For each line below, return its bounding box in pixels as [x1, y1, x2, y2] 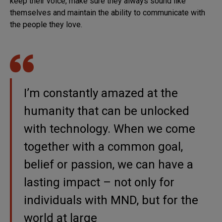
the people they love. [10, 19, 82, 29]
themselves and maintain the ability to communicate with [10, 7, 205, 17]
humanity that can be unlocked [24, 104, 189, 118]
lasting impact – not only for [24, 175, 174, 189]
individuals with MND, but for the [24, 193, 198, 207]
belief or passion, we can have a [24, 157, 193, 171]
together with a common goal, [24, 139, 183, 154]
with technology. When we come [24, 121, 195, 136]
